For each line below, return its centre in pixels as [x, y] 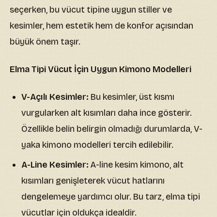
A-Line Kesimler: [55, 165]
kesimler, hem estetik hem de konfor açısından [101, 26]
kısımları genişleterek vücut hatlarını [93, 181]
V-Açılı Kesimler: [55, 97]
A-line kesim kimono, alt [136, 165]
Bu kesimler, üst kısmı [132, 97]
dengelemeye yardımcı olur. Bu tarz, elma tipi [111, 197]
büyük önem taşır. [45, 42]
